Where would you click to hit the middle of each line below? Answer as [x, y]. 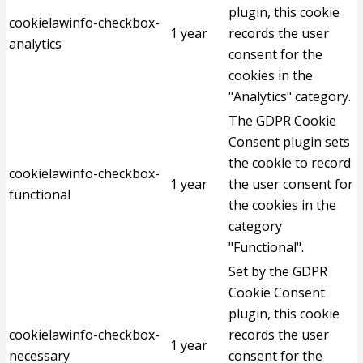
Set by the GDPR [278, 271]
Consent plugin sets [289, 142]
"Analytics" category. [290, 96]
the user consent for [291, 184]
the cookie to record [290, 163]
